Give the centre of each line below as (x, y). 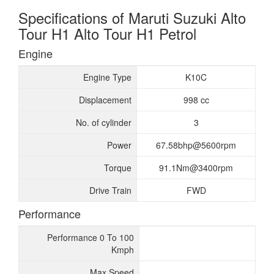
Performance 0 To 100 (91, 237)
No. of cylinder (104, 122)
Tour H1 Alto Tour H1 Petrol (107, 33)
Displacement (105, 100)
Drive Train (110, 190)
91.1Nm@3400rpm (196, 168)
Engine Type (107, 77)
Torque (118, 168)
